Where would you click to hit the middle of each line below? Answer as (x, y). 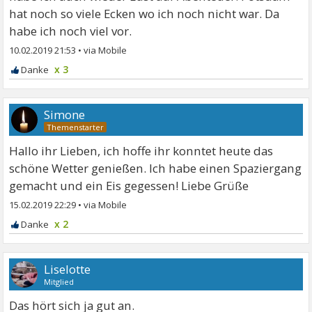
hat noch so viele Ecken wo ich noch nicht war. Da (145, 14)
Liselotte (68, 270)
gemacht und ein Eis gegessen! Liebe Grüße (129, 186)
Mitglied (59, 282)
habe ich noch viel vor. (71, 31)
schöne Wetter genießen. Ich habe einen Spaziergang (156, 169)
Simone (65, 115)
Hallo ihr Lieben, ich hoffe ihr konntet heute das (141, 151)
